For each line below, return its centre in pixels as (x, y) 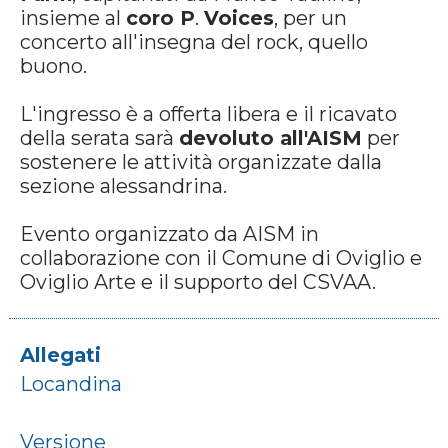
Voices (239, 18)
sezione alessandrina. (123, 186)
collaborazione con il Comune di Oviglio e (221, 258)
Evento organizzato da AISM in (169, 234)
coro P (160, 18)
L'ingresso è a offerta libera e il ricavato (208, 114)
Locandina (71, 384)
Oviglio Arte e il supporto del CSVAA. (198, 282)
